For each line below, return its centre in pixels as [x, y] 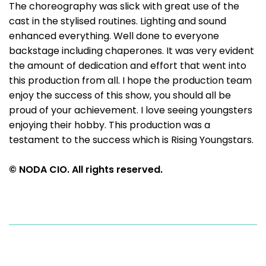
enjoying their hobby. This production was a [110, 125]
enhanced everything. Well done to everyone [114, 36]
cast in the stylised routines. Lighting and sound [118, 21]
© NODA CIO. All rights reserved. [86, 170]
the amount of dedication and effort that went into [128, 66]
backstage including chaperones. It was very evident [132, 51]
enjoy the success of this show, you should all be [120, 95]
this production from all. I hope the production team [130, 80]
